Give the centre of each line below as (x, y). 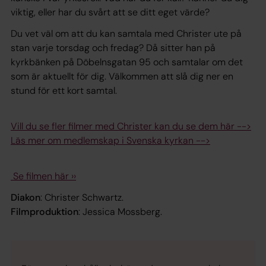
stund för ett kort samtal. (65, 90)
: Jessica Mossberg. (120, 211)
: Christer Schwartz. (82, 197)
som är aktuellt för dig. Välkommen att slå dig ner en (122, 76)
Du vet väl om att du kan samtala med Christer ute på (126, 33)
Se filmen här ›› (45, 176)
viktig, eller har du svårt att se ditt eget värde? (113, 12)
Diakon (26, 197)
